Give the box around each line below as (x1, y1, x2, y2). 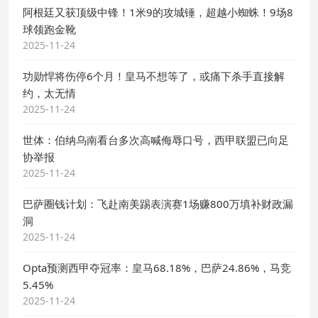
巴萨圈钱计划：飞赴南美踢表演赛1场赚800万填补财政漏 (23, 197, 293, 211)
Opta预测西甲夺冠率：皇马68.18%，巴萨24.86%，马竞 (23, 261, 291, 275)
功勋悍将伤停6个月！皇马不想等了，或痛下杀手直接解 (23, 69, 285, 83)
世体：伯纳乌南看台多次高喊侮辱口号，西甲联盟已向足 (23, 133, 289, 147)
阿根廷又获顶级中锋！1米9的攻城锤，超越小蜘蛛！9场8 (23, 5, 293, 19)
